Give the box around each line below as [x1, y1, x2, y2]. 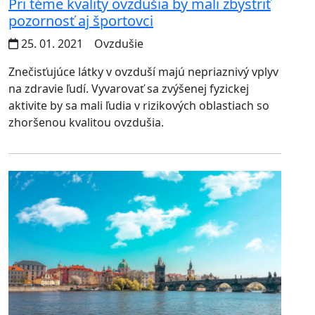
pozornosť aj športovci [8, 11, 153, 30]
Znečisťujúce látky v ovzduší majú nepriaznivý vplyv [8, 63, 278, 79]
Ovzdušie [91, 35, 143, 51]
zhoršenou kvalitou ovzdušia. [8, 114, 164, 130]
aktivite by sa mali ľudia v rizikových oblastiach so [8, 97, 269, 113]
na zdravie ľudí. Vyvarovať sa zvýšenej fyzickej [8, 80, 249, 96]
